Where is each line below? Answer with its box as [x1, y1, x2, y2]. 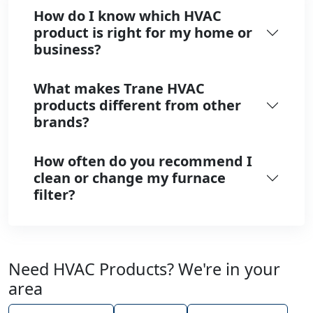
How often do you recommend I [34, 151, 252, 170]
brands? [34, 112, 89, 131]
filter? [34, 184, 75, 204]
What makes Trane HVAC [34, 78, 205, 98]
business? [34, 39, 101, 59]
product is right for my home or [34, 22, 252, 42]
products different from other [34, 95, 241, 115]
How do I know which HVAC [34, 6, 221, 25]
